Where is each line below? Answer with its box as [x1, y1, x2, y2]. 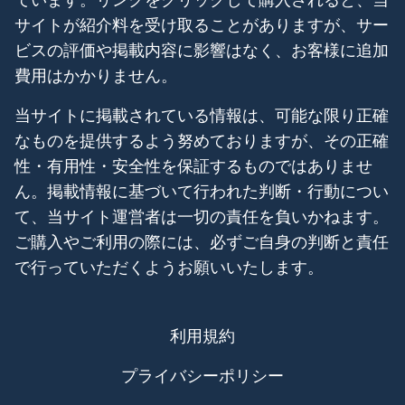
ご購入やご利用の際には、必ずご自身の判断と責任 [14, 231, 389, 251]
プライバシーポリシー [121, 365, 284, 385]
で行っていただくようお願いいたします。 [14, 257, 324, 277]
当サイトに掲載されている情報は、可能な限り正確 [14, 105, 389, 125]
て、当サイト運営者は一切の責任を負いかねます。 [14, 206, 389, 226]
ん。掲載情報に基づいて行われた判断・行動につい [14, 181, 389, 201]
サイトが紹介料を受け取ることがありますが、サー [14, 14, 389, 34]
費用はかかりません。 [14, 65, 177, 85]
